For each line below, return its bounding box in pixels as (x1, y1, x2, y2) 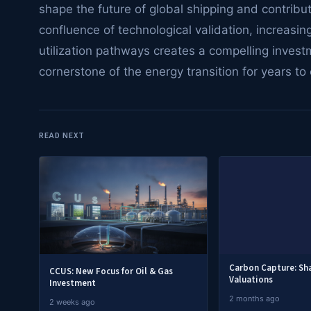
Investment (49, 277, 96, 289)
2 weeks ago (49, 297, 95, 307)
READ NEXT (39, 130, 85, 142)
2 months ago (228, 294, 280, 303)
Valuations (228, 274, 273, 286)
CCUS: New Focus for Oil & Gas (49, 265, 173, 278)
